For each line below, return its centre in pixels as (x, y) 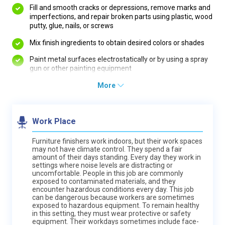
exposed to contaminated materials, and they (104, 181)
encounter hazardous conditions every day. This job (113, 189)
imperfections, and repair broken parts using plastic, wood (121, 17)
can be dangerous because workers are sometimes (113, 197)
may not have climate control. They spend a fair (107, 149)
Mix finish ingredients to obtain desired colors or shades (117, 42)
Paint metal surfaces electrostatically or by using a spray (119, 60)
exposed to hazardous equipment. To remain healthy (116, 205)
